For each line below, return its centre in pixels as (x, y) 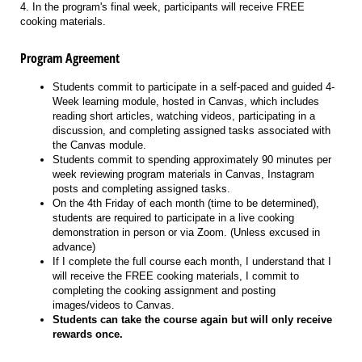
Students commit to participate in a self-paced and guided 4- (194, 86)
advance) (74, 246)
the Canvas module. (99, 145)
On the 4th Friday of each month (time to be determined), (186, 203)
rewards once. (89, 334)
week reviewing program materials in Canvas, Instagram (183, 174)
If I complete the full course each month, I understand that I (192, 261)
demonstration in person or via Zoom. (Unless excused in (186, 232)
